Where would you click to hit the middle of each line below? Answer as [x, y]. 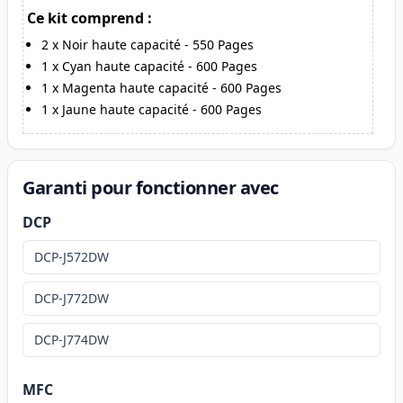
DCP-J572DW [72, 257]
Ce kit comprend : [90, 18]
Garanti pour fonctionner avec [151, 188]
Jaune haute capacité [125, 110]
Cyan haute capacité [123, 67]
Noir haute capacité [121, 45]
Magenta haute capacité [135, 88]
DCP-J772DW [72, 299]
